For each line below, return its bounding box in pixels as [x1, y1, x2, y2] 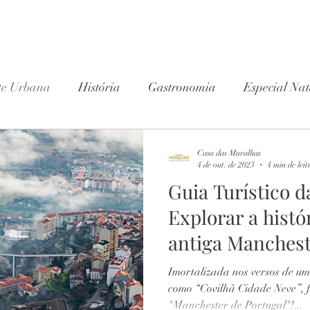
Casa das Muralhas [197, 148, 261, 158]
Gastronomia [148, 79, 216, 95]
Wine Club [17, 134, 72, 150]
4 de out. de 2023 [197, 159, 255, 170]
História [78, 79, 120, 95]
